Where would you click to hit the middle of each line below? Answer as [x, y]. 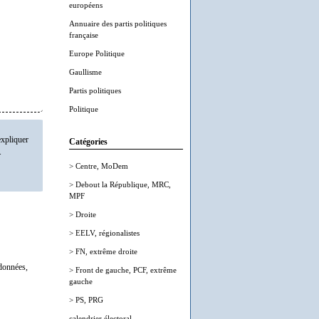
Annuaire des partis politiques [118, 23]
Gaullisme [85, 72]
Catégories [88, 142]
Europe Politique [97, 53]
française [84, 35]
